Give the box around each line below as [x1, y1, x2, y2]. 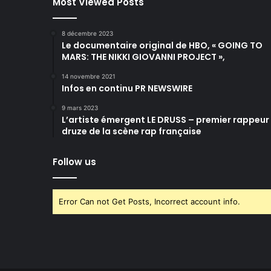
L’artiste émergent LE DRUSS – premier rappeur [62, 113, 269, 126]
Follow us [53, 155, 96, 168]
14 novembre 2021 [62, 72, 116, 80]
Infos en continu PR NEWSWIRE [62, 82, 192, 94]
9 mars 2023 [62, 103, 98, 111]
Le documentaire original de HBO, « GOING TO [62, 39, 263, 51]
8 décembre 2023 [62, 29, 113, 37]
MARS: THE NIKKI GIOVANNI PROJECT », [62, 50, 225, 63]
